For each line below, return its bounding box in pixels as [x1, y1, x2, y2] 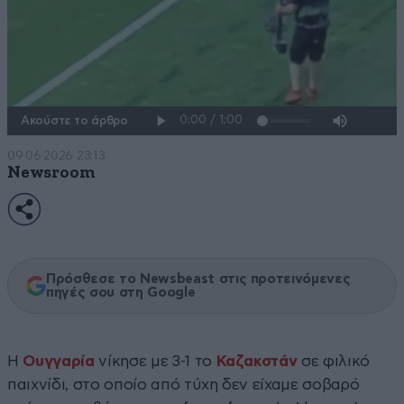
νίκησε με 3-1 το [98, 353, 216, 369]
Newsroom [7, 163, 96, 181]
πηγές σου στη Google [46, 285, 196, 299]
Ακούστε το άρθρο [21, 114, 128, 128]
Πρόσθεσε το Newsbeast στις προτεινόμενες [46, 271, 351, 286]
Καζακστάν [216, 353, 302, 369]
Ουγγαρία [23, 353, 99, 369]
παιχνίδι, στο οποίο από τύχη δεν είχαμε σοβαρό [7, 376, 360, 392]
